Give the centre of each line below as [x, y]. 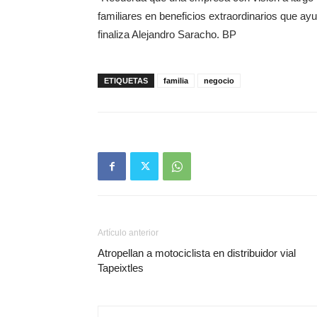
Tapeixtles [121, 268]
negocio [219, 81]
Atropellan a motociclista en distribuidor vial [197, 253]
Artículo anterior [128, 233]
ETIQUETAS [126, 81]
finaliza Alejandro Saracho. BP [167, 34]
